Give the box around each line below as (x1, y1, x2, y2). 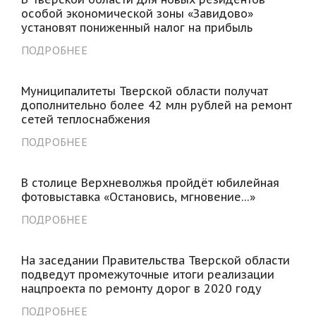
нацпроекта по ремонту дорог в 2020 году (20, 281, 262, 296)
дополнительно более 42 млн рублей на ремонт (20, 98, 292, 113)
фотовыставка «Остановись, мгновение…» (20, 190, 255, 205)
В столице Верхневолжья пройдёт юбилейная (20, 176, 279, 190)
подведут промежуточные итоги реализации (20, 267, 274, 282)
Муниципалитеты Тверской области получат (20, 84, 268, 99)
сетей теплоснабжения (20, 112, 150, 127)
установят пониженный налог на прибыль (20, 20, 253, 35)
